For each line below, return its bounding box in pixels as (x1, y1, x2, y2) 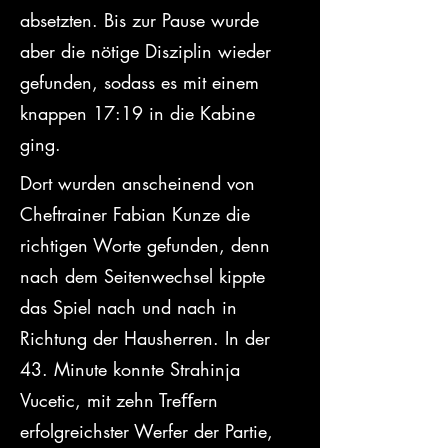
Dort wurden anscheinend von (20, 171, 261, 195)
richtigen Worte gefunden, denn (20, 233, 276, 257)
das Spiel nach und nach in (20, 295, 243, 319)
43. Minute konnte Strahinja (20, 357, 246, 381)
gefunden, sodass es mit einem (20, 70, 265, 94)
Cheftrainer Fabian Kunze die (20, 202, 256, 226)
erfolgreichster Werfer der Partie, (20, 419, 279, 443)
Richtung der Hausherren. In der (20, 326, 276, 350)
